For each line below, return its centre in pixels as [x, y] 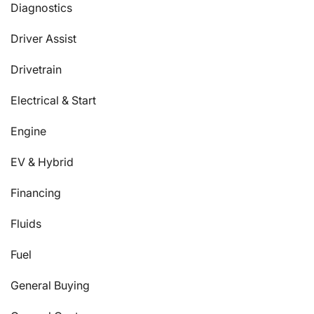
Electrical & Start [53, 101]
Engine [28, 131]
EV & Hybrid [42, 162]
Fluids [26, 224]
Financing [36, 193]
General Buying [50, 286]
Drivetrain [36, 70]
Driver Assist [43, 39]
